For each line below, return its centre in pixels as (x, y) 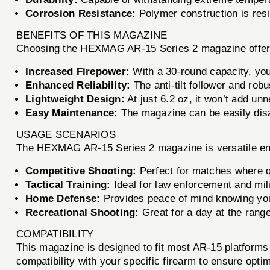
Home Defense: (63, 198)
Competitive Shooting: (81, 171)
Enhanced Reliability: (78, 85)
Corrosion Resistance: (81, 13)
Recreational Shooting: (82, 212)
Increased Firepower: (78, 71)
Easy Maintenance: (72, 113)
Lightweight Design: (75, 99)
